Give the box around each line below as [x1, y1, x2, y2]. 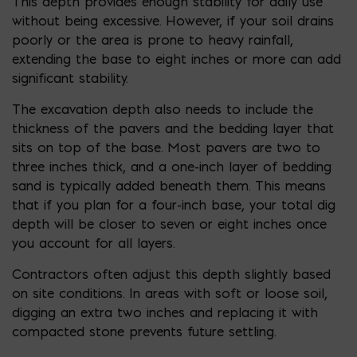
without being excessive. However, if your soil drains [12, 12, 334, 29]
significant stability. [12, 69, 127, 86]
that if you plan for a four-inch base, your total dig [12, 196, 335, 213]
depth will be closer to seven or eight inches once [12, 215, 327, 232]
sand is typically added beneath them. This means [12, 177, 326, 194]
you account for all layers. [12, 234, 175, 251]
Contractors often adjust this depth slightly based [12, 265, 331, 282]
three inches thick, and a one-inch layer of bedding [12, 158, 331, 175]
